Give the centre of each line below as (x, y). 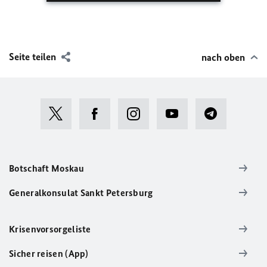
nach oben (223, 57)
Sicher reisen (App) (49, 253)
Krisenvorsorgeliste (50, 229)
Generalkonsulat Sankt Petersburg (81, 193)
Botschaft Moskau (46, 168)
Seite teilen (32, 56)
